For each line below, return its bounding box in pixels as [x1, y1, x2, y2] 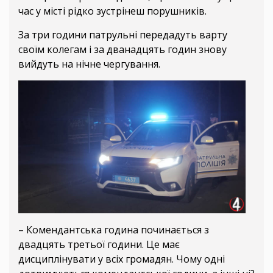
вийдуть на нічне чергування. [18, 57, 160, 71]
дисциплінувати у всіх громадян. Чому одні [18, 252, 225, 266]
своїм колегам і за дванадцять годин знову [18, 43, 227, 57]
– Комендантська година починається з [18, 223, 209, 237]
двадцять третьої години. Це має [18, 238, 180, 252]
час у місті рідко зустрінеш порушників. [18, 4, 207, 18]
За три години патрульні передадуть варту [18, 28, 227, 42]
